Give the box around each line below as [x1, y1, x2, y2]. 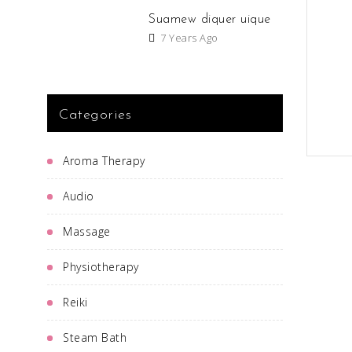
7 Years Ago [157, 31, 218, 45]
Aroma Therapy [63, 153, 145, 168]
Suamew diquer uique [148, 13, 271, 26]
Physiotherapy [63, 259, 139, 274]
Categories [59, 108, 132, 123]
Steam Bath [63, 330, 127, 345]
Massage [63, 224, 111, 239]
